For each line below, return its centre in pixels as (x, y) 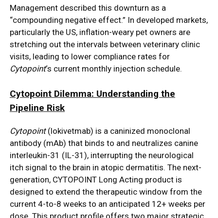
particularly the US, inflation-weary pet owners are (100, 32)
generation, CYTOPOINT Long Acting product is (96, 180)
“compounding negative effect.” (68, 20)
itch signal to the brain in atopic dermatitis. (89, 168)
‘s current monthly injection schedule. (114, 69)
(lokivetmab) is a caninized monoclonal (118, 131)
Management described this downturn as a (88, 8)
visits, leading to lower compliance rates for (90, 57)
